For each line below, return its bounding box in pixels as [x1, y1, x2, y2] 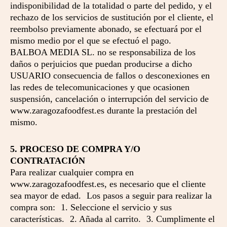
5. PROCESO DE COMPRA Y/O [10, 144, 140, 154]
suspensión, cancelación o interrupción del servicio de [10, 94, 209, 104]
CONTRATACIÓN [10, 156, 85, 166]
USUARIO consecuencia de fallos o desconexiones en [10, 70, 210, 81]
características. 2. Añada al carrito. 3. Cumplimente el [10, 214, 215, 224]
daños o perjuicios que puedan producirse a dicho [10, 59, 192, 69]
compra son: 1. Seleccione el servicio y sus [10, 202, 172, 212]
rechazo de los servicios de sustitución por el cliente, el [10, 12, 213, 22]
